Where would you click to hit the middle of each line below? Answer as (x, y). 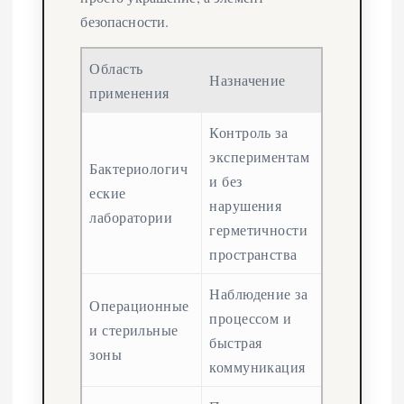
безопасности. (125, 21)
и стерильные (134, 329)
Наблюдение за (259, 293)
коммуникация (257, 366)
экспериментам (260, 156)
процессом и (251, 317)
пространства (253, 253)
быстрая (236, 342)
